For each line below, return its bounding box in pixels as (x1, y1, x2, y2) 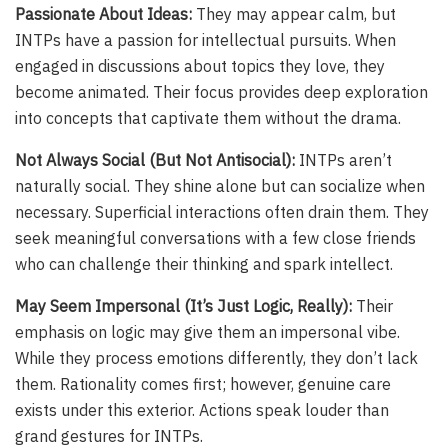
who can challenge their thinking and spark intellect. (15, 254, 393, 275)
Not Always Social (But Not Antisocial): (15, 150, 295, 171)
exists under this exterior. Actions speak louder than (15, 400, 389, 421)
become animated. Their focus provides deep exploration (15, 82, 428, 103)
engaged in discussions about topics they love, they (15, 56, 385, 77)
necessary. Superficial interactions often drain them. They (15, 202, 429, 223)
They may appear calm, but (192, 4, 396, 25)
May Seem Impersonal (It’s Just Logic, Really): (15, 296, 352, 317)
